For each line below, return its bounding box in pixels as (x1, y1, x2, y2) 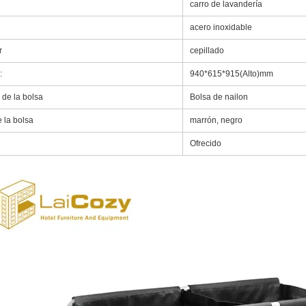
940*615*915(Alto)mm (190, 69, 273, 79)
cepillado (190, 46, 224, 55)
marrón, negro (190, 115, 242, 125)
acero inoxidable (190, 23, 252, 32)
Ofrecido (190, 139, 221, 148)
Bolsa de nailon (190, 92, 248, 102)
